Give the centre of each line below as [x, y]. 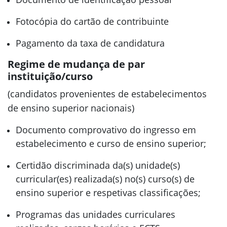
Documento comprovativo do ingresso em [106, 130]
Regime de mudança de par [76, 64]
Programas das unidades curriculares [96, 214]
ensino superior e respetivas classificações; [108, 193]
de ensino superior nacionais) [71, 108]
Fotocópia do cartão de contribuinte [92, 21]
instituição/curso [50, 76]
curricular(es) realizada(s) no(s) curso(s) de [105, 179]
